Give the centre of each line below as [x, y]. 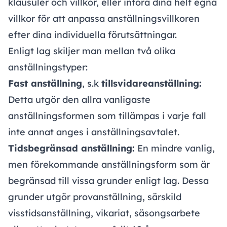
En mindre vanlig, [175, 148]
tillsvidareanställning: [152, 84]
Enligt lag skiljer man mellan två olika [92, 51]
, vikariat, [112, 213]
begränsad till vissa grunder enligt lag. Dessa [108, 181]
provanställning [108, 197]
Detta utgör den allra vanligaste [79, 100]
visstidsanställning [49, 213]
